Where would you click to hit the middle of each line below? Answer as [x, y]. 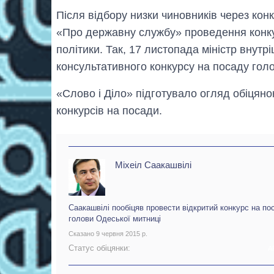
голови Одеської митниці [115, 219]
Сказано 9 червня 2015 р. [108, 234]
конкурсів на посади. [109, 111]
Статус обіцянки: [99, 248]
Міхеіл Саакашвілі [153, 165]
